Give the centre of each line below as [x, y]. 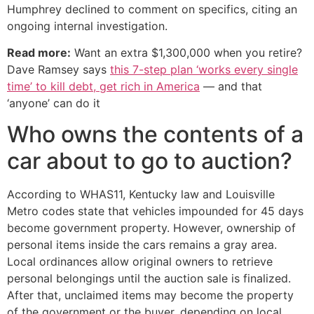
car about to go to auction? [150, 161]
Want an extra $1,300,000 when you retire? [186, 53]
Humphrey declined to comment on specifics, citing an [152, 9]
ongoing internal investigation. [87, 26]
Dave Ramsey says [59, 70]
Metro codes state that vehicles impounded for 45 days [155, 211]
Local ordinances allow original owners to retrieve [140, 262]
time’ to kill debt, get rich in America [103, 87]
